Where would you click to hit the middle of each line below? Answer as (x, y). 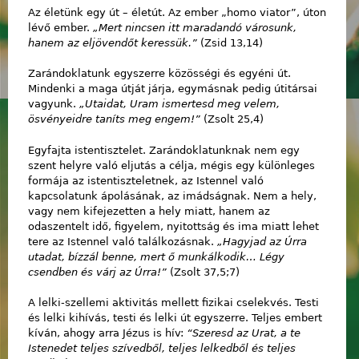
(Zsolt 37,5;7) (203, 272)
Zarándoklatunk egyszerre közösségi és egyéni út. (159, 74)
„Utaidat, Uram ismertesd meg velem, (179, 104)
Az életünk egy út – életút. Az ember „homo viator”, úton (177, 12)
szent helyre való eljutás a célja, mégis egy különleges (171, 165)
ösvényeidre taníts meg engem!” (114, 119)
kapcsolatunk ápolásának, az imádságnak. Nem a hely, (172, 196)
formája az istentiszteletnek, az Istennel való (146, 180)
